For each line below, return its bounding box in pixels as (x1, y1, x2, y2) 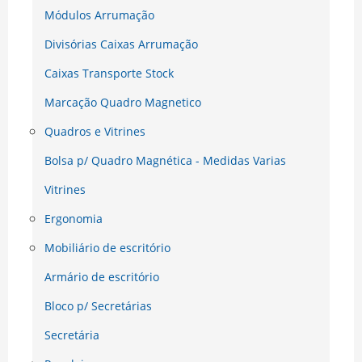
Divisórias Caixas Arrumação (44, 36, 198, 53)
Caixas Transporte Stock (44, 65, 174, 82)
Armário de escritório (44, 269, 159, 285)
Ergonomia (44, 211, 103, 227)
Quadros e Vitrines (44, 124, 145, 140)
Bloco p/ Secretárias (44, 298, 152, 314)
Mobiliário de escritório (44, 240, 170, 256)
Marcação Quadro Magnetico (44, 95, 201, 111)
